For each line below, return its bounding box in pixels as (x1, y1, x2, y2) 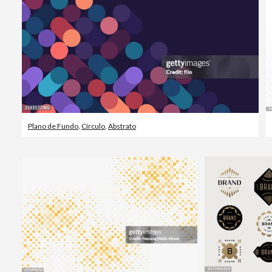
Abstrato (108, 121, 136, 131)
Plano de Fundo (28, 121, 78, 131)
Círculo (81, 121, 105, 131)
